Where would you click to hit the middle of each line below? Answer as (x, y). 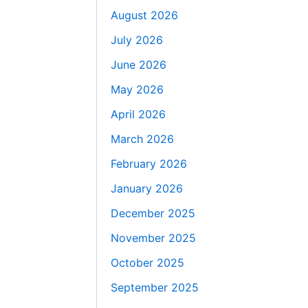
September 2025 (155, 288)
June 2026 (139, 65)
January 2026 (147, 189)
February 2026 (149, 164)
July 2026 (137, 40)
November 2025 (154, 238)
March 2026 (143, 139)
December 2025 (153, 213)
